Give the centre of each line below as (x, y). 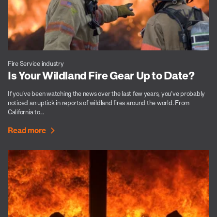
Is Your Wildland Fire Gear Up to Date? (101, 75)
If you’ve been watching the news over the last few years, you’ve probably (107, 93)
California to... (26, 112)
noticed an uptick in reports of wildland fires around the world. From (99, 102)
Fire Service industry (36, 63)
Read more (27, 130)
